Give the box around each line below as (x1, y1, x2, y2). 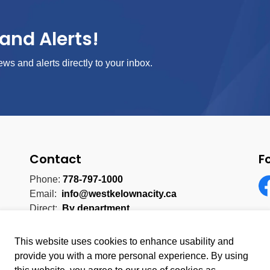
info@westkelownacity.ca (61, 189, 177, 199)
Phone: (30, 174, 63, 184)
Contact (30, 151, 81, 168)
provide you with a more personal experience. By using (14, 251, 248, 261)
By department (62, 203, 130, 213)
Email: (30, 189, 61, 199)
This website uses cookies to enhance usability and (14, 236, 234, 246)
